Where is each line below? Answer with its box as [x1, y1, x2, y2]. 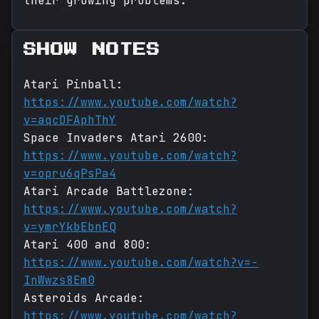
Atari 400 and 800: [23, 237, 152, 253]
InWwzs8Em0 [23, 273, 95, 288]
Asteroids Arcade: [23, 291, 145, 306]
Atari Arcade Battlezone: [23, 184, 194, 199]
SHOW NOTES [23, 43, 161, 57]
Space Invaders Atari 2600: [23, 130, 209, 146]
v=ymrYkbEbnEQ [23, 219, 116, 235]
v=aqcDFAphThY [23, 113, 116, 128]
